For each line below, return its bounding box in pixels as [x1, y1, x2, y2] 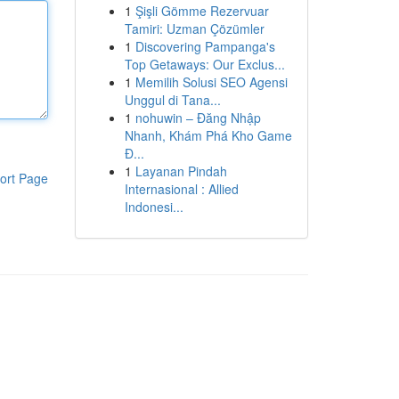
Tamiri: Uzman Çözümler [124, 20, 265, 37]
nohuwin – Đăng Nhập [134, 109, 261, 126]
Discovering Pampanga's [134, 37, 275, 55]
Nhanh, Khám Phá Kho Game [124, 126, 292, 144]
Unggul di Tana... [124, 91, 221, 109]
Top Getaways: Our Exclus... [124, 55, 285, 73]
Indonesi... [124, 198, 183, 216]
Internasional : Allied [124, 180, 239, 198]
